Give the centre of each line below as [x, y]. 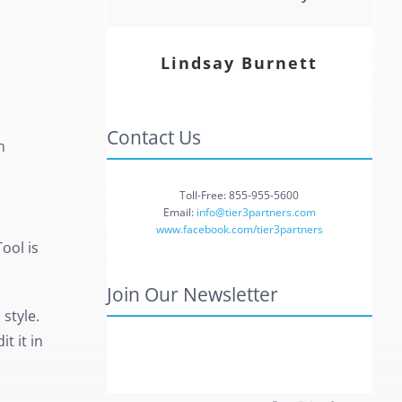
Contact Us [153, 136]
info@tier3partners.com [256, 212]
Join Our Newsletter [192, 293]
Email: [179, 212]
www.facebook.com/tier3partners [239, 229]
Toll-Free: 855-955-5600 [240, 195]
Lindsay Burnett [240, 62]
